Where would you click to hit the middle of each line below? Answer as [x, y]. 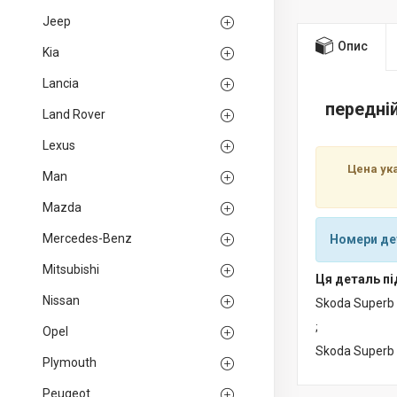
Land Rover [74, 114]
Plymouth [70, 362]
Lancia [61, 83]
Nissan [61, 300]
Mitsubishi [71, 269]
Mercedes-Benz [87, 238]
